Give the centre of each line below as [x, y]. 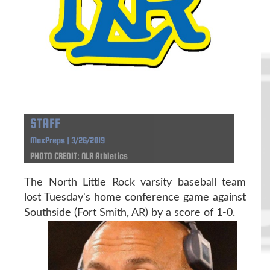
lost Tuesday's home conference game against [135, 198]
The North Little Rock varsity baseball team [135, 183]
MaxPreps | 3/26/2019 [67, 140]
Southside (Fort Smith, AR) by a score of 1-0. [130, 213]
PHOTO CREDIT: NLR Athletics [79, 156]
